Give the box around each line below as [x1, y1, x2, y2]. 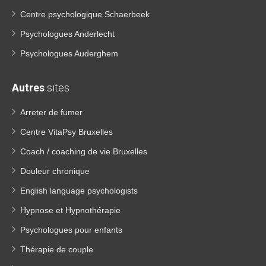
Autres [12, 81, 45, 94]
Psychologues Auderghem [20, 48, 118, 58]
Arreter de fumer [20, 107, 83, 117]
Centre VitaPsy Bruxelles [20, 126, 113, 137]
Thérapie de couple [20, 244, 93, 254]
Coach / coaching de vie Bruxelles [20, 146, 147, 156]
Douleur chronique [20, 166, 90, 176]
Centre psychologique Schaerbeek [20, 9, 150, 19]
